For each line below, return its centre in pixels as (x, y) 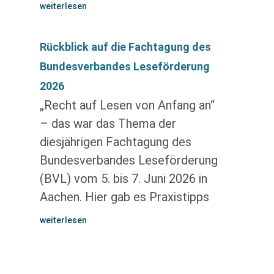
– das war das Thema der (108, 124)
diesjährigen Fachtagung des (115, 142)
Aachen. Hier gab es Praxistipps (124, 197)
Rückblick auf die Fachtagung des (125, 47)
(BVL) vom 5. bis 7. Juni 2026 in (123, 179)
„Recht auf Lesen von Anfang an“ (127, 105)
